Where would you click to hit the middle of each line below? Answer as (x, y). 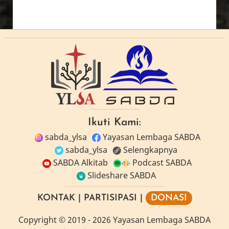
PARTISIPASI (110, 198)
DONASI (169, 198)
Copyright (38, 220)
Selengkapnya (149, 150)
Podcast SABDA (161, 163)
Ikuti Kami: (114, 123)
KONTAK (56, 198)
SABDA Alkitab (79, 163)
